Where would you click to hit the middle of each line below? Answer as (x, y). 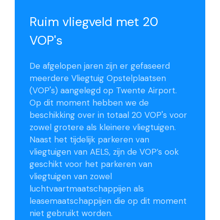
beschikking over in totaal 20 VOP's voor (108, 115)
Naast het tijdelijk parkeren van (89, 140)
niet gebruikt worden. (71, 213)
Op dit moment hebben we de (89, 103)
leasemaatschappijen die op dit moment (108, 201)
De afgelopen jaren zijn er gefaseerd (100, 66)
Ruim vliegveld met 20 (94, 22)
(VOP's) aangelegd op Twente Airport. (103, 91)
